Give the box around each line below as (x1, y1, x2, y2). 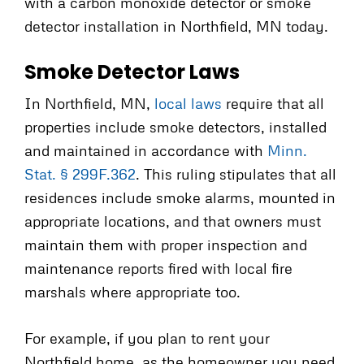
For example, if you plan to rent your (24, 328, 270, 347)
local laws (154, 93, 222, 112)
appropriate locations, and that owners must (24, 211, 321, 230)
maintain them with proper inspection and (24, 235, 307, 253)
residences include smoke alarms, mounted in (24, 188, 336, 206)
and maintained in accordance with (24, 141, 267, 159)
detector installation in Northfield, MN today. (24, 16, 328, 35)
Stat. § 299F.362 (24, 164, 136, 183)
